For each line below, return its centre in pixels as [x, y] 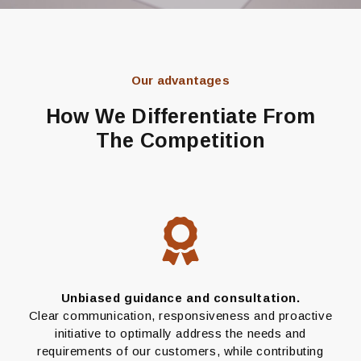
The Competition [180, 141]
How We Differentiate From [180, 116]
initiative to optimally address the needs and [180, 334]
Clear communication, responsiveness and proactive [180, 316]
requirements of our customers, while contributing [180, 351]
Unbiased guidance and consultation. [180, 298]
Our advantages [180, 81]
